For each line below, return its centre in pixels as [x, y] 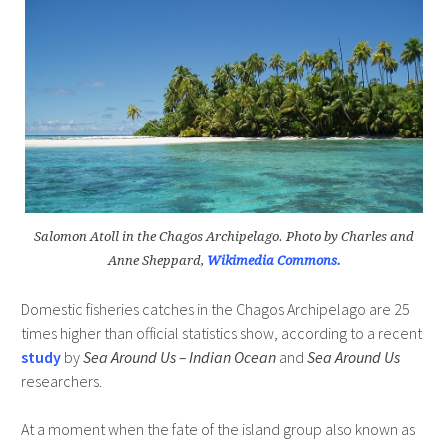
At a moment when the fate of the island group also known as [217, 428]
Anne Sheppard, [157, 260]
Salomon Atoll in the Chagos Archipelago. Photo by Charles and [224, 236]
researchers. [61, 380]
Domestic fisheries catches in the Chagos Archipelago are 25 [215, 308]
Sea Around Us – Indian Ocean [179, 356]
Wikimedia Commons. [273, 260]
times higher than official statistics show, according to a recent [221, 332]
